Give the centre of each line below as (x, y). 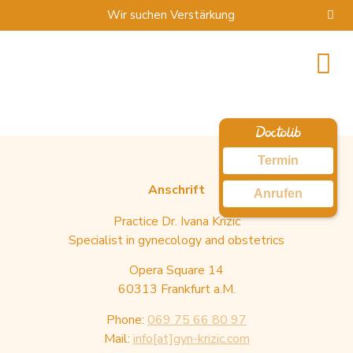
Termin (278, 160)
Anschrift (176, 190)
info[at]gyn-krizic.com (191, 338)
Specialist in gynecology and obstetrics (176, 240)
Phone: (127, 320)
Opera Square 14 (176, 271)
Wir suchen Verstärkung (171, 15)
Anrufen (278, 193)
